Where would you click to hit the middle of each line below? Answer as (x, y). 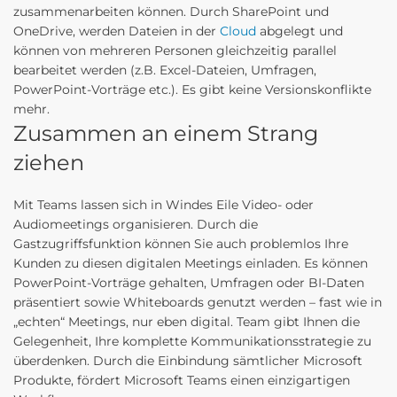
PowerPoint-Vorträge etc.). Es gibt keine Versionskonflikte (192, 90)
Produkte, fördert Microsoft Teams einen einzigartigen (182, 380)
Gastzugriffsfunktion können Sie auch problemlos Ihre (181, 244)
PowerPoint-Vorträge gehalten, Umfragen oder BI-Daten (189, 283)
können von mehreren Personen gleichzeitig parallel (175, 51)
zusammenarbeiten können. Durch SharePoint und (171, 12)
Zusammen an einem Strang (166, 133)
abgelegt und (300, 31)
